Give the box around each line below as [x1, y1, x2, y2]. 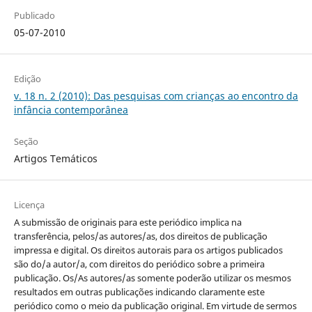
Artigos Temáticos [13, 152, 97, 166]
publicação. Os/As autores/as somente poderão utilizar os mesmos [13, 272, 291, 285]
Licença [13, 198, 45, 212]
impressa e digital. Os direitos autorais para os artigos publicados [13, 244, 283, 257]
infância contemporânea [13, 103, 128, 117]
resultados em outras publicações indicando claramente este [13, 286, 265, 299]
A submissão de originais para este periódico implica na [13, 216, 242, 229]
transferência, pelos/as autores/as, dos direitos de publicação [13, 230, 267, 243]
